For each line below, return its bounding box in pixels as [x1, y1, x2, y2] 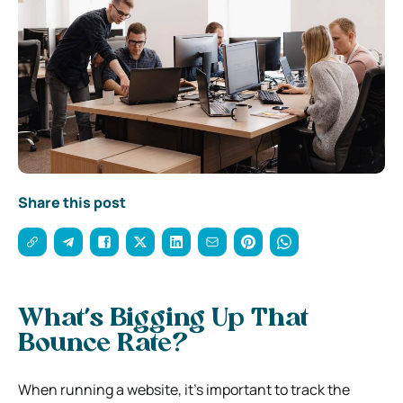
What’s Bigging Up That [18, 306, 309, 332]
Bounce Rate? [18, 331, 188, 357]
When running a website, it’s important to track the [18, 379, 350, 399]
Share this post [18, 192, 126, 212]
